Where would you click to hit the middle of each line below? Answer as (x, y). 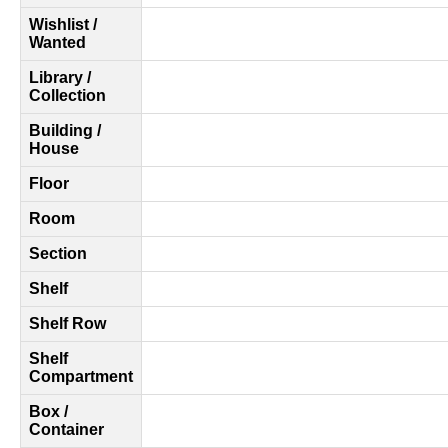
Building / (65, 130)
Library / (60, 77)
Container (66, 429)
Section (58, 253)
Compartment (81, 376)
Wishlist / (63, 24)
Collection (67, 95)
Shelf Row (67, 323)
